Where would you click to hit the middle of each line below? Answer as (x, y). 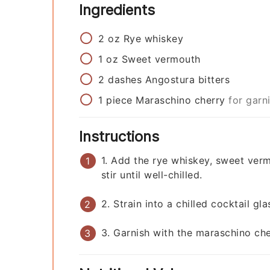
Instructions (121, 137)
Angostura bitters (187, 80)
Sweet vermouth (161, 59)
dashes (125, 80)
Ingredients (119, 10)
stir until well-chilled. (152, 175)
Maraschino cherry (181, 100)
